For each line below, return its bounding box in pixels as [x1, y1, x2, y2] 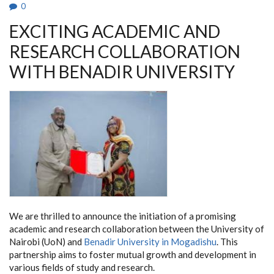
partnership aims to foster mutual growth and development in [9, 249, 256, 261]
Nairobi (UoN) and [9, 236, 84, 248]
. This [217, 236, 238, 248]
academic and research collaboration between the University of [9, 223, 264, 235]
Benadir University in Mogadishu [84, 236, 217, 248]
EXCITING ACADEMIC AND [9, 20, 220, 42]
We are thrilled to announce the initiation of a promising [9, 210, 236, 222]
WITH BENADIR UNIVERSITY [9, 61, 235, 82]
